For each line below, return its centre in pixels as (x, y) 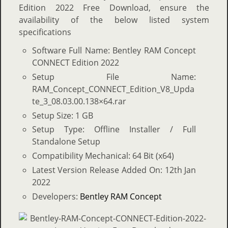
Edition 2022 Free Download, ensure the (114, 7)
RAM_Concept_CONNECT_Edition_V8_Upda (113, 89)
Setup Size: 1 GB (62, 115)
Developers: (56, 196)
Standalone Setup (66, 142)
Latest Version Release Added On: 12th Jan (114, 170)
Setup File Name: (114, 77)
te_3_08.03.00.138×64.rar (79, 101)
